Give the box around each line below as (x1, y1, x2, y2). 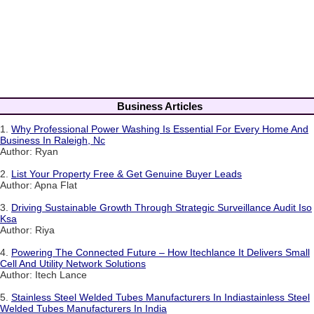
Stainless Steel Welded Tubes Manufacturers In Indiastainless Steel (11, 292, 310, 303)
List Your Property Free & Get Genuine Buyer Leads (11, 168, 242, 180)
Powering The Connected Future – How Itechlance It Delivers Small (11, 247, 310, 259)
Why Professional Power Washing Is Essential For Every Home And (11, 123, 308, 135)
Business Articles (117, 100, 203, 112)
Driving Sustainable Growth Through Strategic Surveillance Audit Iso (11, 202, 312, 214)
